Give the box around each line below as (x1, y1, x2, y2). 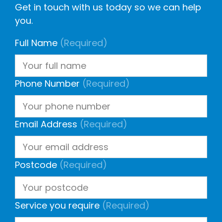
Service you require (15, 199, 100, 212)
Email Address (15, 118, 77, 131)
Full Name (15, 37, 57, 50)
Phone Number (15, 77, 80, 90)
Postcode (15, 159, 57, 171)
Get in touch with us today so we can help (15, 1, 201, 14)
